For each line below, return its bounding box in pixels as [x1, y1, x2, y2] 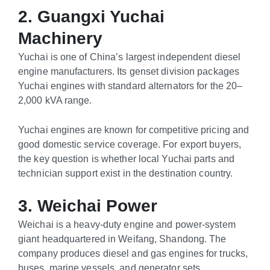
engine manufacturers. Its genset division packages [18, 66, 240, 77]
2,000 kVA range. [18, 95, 92, 106]
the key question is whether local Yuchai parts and [18, 152, 235, 164]
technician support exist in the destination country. [18, 167, 233, 178]
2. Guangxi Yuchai [18, 7, 165, 27]
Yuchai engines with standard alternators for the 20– [18, 80, 243, 92]
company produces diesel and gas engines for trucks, [18, 247, 248, 259]
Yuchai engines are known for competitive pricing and [18, 124, 250, 135]
